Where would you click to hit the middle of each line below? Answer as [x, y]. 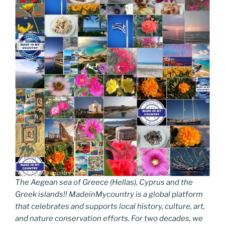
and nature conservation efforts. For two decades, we [109, 218]
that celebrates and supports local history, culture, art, [110, 206]
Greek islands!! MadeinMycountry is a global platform [109, 194]
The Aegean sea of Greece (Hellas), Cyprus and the [104, 182]
